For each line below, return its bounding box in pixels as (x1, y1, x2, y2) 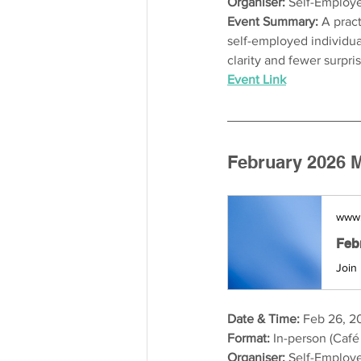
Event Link (227, 72, 286, 86)
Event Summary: (227, 14, 322, 28)
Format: (227, 330, 270, 345)
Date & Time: (227, 311, 300, 326)
